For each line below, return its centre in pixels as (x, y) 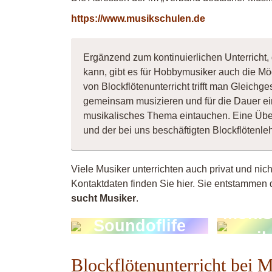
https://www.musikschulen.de (138, 19)
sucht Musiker (104, 198)
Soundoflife (140, 226)
